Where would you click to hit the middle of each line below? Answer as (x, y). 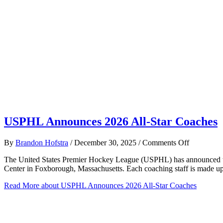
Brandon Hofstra (42, 142)
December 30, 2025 (106, 142)
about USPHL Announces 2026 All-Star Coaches (118, 185)
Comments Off (166, 142)
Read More (22, 185)
